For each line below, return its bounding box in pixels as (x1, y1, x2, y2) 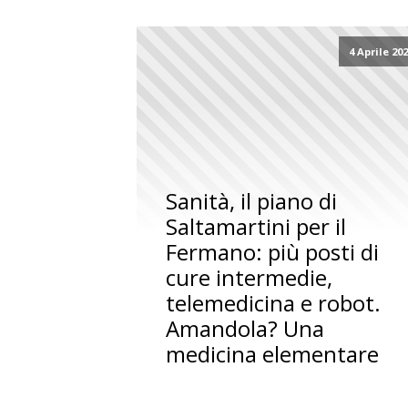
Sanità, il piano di (166, 186, 338, 217)
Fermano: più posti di (166, 237, 380, 268)
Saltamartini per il (166, 211, 347, 242)
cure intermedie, (166, 262, 333, 293)
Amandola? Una (166, 313, 325, 344)
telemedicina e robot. (166, 288, 382, 319)
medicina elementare (166, 339, 380, 370)
